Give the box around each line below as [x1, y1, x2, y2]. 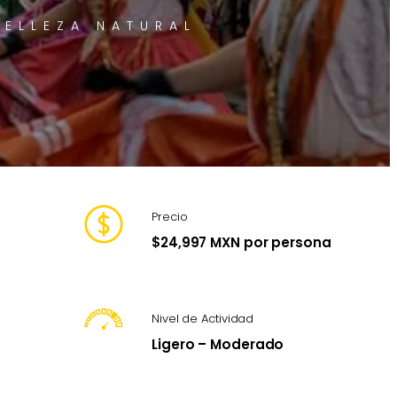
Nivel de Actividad [152, 310, 254, 328]
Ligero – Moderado [152, 335, 284, 354]
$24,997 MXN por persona [152, 233, 331, 253]
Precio [152, 208, 188, 226]
